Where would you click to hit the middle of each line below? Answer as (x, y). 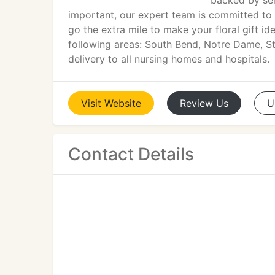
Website (123, 103)
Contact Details (131, 154)
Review (196, 103)
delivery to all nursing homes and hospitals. (169, 59)
